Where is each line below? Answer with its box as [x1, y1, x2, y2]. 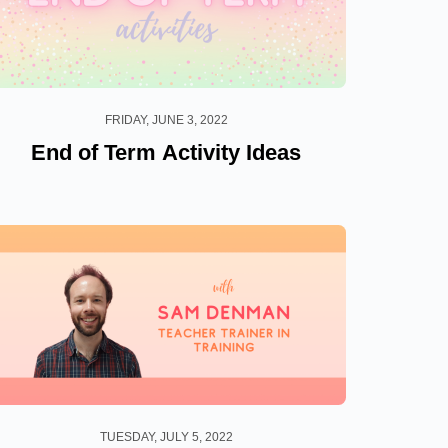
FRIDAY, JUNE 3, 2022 [104, 112, 228, 127]
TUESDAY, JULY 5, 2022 [99, 429, 233, 444]
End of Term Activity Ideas [31, 139, 301, 165]
